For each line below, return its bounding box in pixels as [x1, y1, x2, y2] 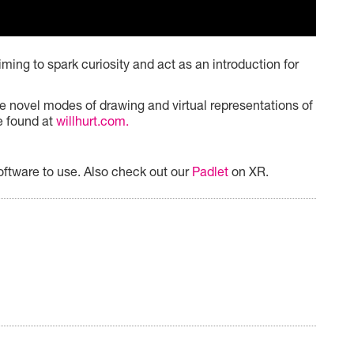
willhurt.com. [56, 114, 129, 128]
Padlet [192, 164, 228, 179]
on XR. [228, 164, 269, 179]
